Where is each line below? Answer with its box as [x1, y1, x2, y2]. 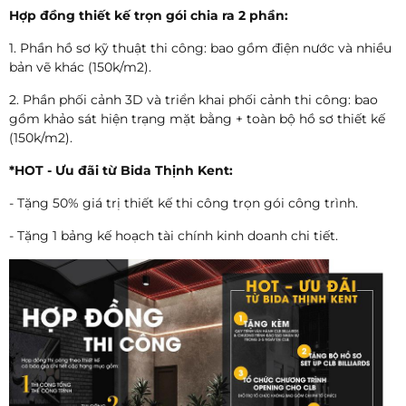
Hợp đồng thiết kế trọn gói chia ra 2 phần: [9, 6, 288, 24]
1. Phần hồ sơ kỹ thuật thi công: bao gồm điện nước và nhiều [9, 39, 391, 56]
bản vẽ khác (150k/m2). [9, 58, 151, 75]
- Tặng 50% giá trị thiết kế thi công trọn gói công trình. [9, 194, 358, 211]
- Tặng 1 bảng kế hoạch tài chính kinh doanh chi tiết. [9, 227, 338, 244]
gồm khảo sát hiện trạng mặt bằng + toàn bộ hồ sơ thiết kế [9, 110, 385, 127]
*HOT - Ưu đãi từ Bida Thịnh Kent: [9, 161, 233, 179]
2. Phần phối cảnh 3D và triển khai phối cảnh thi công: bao [9, 91, 378, 108]
